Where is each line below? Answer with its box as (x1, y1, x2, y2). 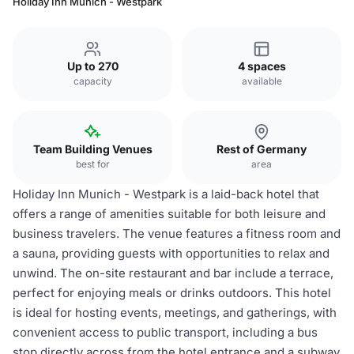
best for (75, 158, 110, 170)
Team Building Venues (32, 142, 153, 156)
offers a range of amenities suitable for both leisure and (13, 206, 326, 221)
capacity (73, 75, 112, 87)
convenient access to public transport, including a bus (13, 325, 318, 340)
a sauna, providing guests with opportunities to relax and (13, 246, 330, 261)
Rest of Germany (217, 142, 307, 156)
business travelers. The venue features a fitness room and (13, 226, 341, 241)
